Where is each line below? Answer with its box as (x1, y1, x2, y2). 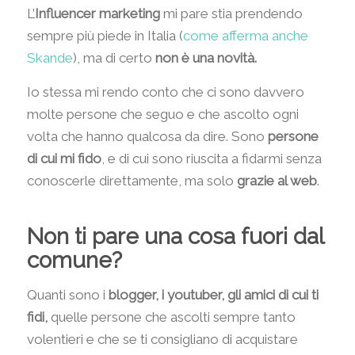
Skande (26, 50, 73, 67)
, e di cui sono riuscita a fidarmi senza (101, 150, 322, 166)
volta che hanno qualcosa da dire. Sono (26, 128, 268, 144)
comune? (26, 246, 122, 273)
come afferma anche (182, 28, 308, 44)
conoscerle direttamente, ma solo (26, 172, 237, 189)
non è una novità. (155, 50, 257, 67)
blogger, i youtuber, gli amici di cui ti (108, 287, 319, 303)
